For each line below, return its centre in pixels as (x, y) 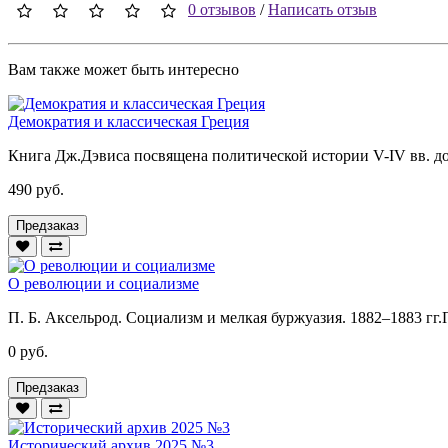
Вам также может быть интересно (123, 69)
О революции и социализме (103, 283)
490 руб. (36, 189)
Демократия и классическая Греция (128, 121)
